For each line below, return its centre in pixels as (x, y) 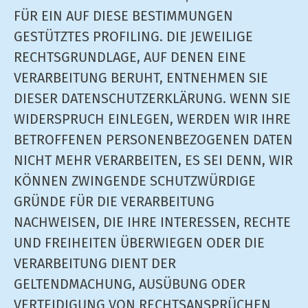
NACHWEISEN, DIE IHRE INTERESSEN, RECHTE (152, 222)
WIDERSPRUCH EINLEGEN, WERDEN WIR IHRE (152, 119)
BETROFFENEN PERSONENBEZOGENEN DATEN (153, 140)
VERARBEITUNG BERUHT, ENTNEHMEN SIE (141, 78)
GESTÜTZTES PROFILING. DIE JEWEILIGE (133, 36)
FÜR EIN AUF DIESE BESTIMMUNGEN (123, 16)
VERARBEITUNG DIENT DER (95, 263)
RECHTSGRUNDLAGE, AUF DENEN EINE (130, 57)
